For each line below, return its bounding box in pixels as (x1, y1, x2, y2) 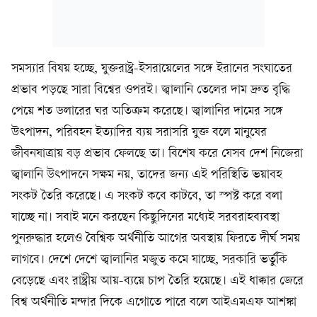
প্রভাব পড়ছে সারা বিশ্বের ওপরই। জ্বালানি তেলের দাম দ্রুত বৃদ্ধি (11, 83, 290, 97)
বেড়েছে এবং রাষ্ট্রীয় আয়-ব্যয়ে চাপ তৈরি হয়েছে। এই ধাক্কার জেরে (11, 274, 304, 288)
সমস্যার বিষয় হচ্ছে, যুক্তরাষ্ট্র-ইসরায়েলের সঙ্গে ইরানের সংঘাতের (11, 62, 292, 76)
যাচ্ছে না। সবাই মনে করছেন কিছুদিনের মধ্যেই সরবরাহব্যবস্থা (11, 210, 279, 224)
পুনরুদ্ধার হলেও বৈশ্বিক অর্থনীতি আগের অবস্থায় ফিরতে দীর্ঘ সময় (11, 231, 300, 246)
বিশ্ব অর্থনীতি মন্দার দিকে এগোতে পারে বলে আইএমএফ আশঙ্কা (11, 295, 296, 309)
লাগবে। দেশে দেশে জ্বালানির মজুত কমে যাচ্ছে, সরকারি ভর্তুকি (11, 253, 287, 267)
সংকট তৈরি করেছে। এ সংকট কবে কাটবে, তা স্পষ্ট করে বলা (11, 189, 282, 203)
